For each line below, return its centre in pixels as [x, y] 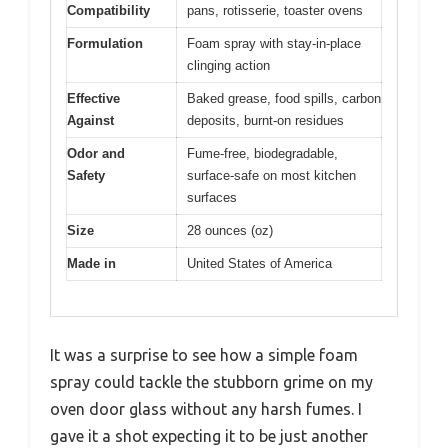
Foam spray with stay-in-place [274, 44]
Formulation [105, 44]
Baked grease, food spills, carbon [284, 99]
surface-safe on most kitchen [271, 176]
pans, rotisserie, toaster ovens [275, 11]
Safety [86, 176]
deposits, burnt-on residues [265, 121]
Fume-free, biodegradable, [262, 154]
